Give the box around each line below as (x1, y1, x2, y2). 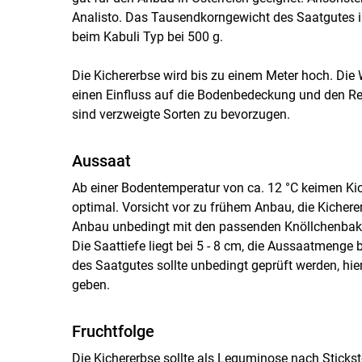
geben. (71, 276, 110, 293)
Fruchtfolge (71, 321, 154, 341)
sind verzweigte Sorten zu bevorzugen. (71, 106, 290, 122)
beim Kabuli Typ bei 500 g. (71, 28, 223, 44)
